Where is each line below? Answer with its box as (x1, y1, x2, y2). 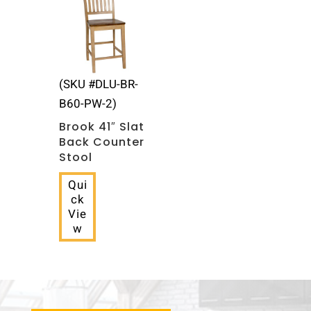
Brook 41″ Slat (58, 119, 144, 135)
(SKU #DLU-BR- (58, 76, 138, 94)
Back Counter (58, 134, 144, 151)
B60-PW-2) (58, 95, 117, 113)
